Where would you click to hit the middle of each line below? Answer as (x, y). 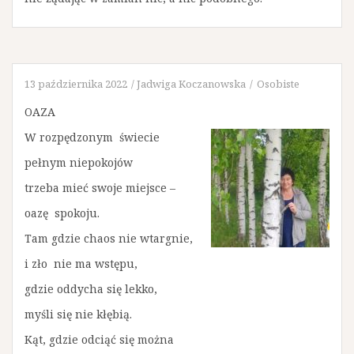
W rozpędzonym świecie (92, 137)
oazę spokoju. (62, 213)
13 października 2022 (76, 84)
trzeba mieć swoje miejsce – (100, 188)
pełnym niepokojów (79, 162)
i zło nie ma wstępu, (81, 264)
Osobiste (278, 84)
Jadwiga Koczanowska (191, 84)
